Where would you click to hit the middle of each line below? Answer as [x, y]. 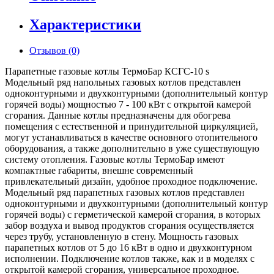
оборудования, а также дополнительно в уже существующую [132, 149]
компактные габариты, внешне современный [99, 171]
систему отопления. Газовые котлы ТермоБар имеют [115, 160]
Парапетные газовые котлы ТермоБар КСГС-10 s [107, 72]
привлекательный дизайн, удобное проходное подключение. [131, 182]
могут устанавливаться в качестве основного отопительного [131, 138]
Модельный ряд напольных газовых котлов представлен [123, 83]
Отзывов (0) [54, 51]
